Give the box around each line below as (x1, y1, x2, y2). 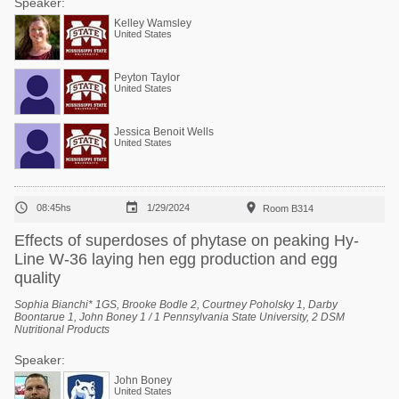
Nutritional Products (14, 323, 110, 336)
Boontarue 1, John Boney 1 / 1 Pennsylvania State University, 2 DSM (14, 311, 345, 323)
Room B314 (263, 203, 313, 214)
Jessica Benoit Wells (114, 126, 214, 138)
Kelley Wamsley (114, 17, 191, 29)
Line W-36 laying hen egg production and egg (14, 250, 338, 268)
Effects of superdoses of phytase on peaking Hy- (14, 232, 359, 249)
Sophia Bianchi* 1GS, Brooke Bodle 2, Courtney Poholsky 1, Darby (14, 298, 338, 311)
